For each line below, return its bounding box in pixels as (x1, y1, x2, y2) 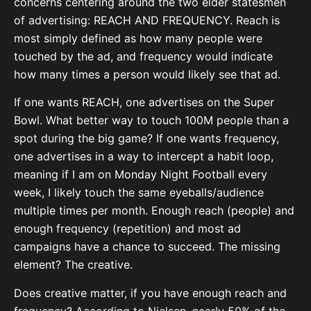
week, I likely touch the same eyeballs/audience (14, 185, 264, 200)
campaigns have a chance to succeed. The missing (14, 239, 280, 254)
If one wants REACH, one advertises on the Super (14, 95, 274, 110)
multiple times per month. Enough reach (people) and (14, 203, 294, 218)
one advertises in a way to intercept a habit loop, (14, 149, 274, 164)
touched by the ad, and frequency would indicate (14, 49, 273, 64)
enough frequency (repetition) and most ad (14, 221, 241, 236)
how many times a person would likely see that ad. (14, 67, 280, 82)
